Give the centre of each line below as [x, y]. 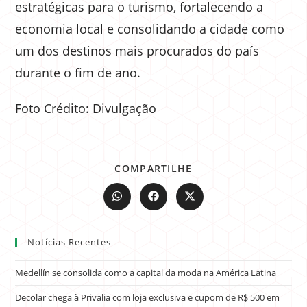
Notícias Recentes [70, 242]
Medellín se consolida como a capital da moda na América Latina [146, 272]
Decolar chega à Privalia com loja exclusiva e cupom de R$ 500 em [148, 297]
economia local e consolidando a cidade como [150, 28]
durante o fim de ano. [78, 72]
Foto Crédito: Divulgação [86, 108]
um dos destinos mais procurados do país [137, 50]
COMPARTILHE [153, 168]
